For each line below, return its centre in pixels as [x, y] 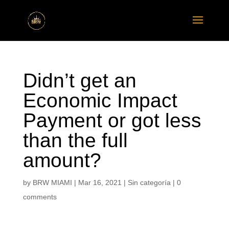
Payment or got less [112, 120]
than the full [75, 140]
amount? [62, 160]
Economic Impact [100, 100]
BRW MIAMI [52, 182]
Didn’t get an [79, 81]
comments [40, 197]
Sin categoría [149, 182]
